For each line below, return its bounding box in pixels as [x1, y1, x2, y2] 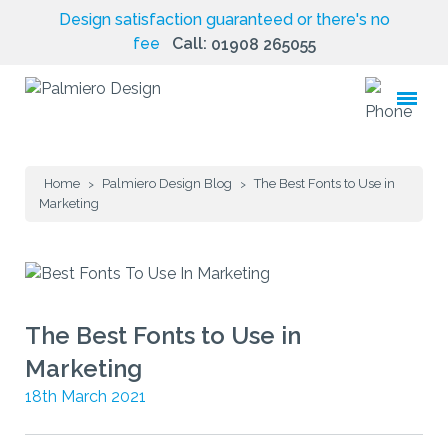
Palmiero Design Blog [102, 176, 232, 191]
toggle [396, 101, 431, 117]
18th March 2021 [25, 387, 146, 407]
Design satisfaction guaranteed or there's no [58, 10, 390, 30]
